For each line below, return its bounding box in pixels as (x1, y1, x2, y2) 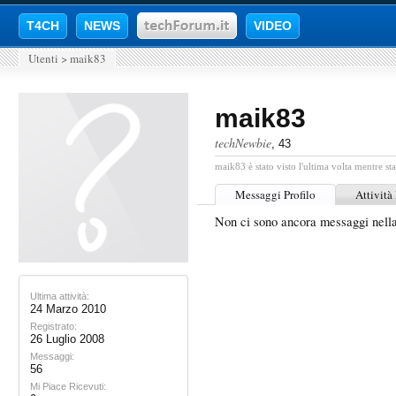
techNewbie (215, 134, 271, 151)
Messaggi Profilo (235, 187, 316, 202)
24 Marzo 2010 (30, 302, 106, 316)
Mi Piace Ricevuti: (30, 381, 106, 392)
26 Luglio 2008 (30, 332, 104, 346)
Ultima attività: (30, 291, 89, 301)
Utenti (28, 50, 58, 66)
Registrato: (30, 321, 77, 331)
